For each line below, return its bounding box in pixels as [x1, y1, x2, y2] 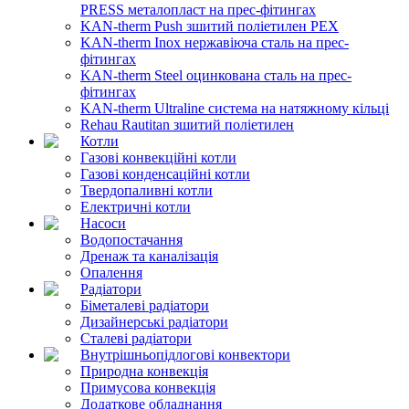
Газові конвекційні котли [80, 149, 236, 165]
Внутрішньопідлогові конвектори [80, 346, 290, 362]
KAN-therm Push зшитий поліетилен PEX [80, 17, 339, 34]
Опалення [80, 264, 142, 280]
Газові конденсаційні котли [80, 165, 250, 182]
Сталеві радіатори [80, 330, 192, 346]
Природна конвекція [80, 362, 208, 379]
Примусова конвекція [80, 379, 215, 395]
